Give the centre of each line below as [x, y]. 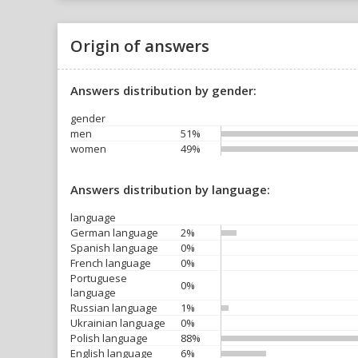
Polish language [109, 338]
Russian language [114, 308]
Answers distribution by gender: [163, 90]
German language [114, 233]
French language [111, 263]
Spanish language [114, 248]
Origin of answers [140, 46]
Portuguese [99, 278]
